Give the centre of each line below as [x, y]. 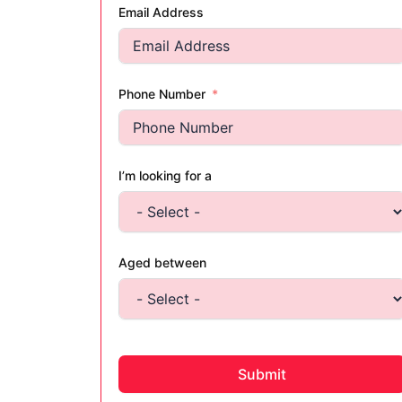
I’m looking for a [165, 176]
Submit [262, 375]
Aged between [162, 263]
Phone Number [162, 94]
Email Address [161, 13]
